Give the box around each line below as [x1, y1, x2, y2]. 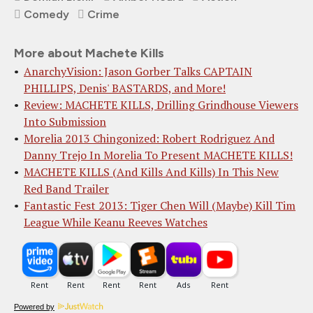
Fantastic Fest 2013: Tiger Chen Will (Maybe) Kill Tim [24, 198, 296, 213]
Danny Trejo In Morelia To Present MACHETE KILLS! [24, 147, 293, 163]
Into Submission [24, 114, 106, 129]
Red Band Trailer [24, 181, 109, 196]
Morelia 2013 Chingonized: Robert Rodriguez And [24, 131, 275, 146]
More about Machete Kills [14, 45, 164, 61]
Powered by [14, 303, 54, 311]
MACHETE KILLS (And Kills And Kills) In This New [24, 164, 279, 180]
